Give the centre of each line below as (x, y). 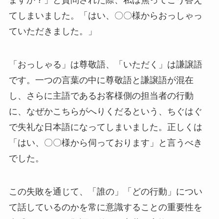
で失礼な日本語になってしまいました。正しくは (105, 127)
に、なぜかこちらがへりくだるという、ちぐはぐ (105, 111)
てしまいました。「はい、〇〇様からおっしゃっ (105, 15)
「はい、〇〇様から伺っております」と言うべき (105, 142)
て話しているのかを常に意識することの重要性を (105, 207)
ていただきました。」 (53, 31)
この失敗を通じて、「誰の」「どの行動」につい (105, 191)
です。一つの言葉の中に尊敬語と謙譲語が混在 (101, 80)
